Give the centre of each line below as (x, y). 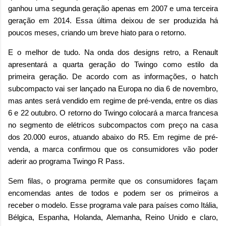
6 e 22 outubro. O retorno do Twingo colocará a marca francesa (113, 113)
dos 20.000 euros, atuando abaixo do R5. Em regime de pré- (113, 137)
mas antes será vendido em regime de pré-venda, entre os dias (113, 101)
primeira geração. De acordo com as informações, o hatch (113, 77)
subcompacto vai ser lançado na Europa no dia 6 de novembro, (113, 89)
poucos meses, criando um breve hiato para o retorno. (97, 33)
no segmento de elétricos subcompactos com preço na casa (113, 125)
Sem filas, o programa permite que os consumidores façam (113, 181)
